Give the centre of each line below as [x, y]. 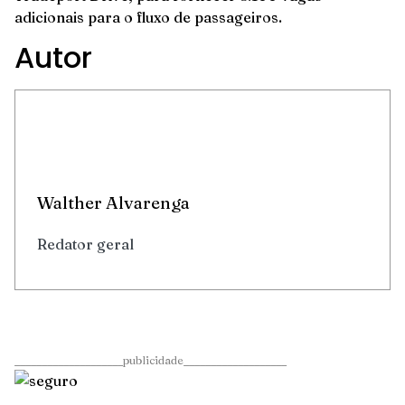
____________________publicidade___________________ [151, 360]
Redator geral [85, 244]
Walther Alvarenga [113, 202]
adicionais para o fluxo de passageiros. [148, 17]
